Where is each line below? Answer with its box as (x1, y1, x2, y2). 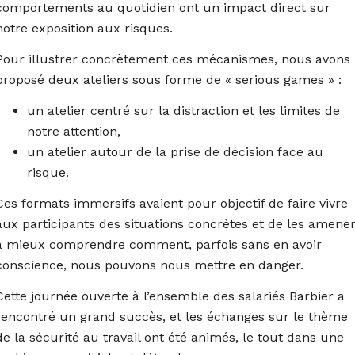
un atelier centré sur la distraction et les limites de (26, 102, 340, 118)
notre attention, (26, 123, 120, 139)
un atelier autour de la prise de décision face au (26, 143, 323, 159)
